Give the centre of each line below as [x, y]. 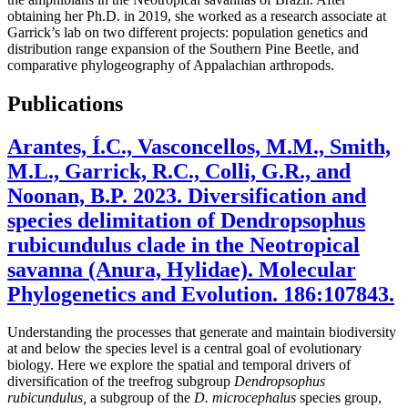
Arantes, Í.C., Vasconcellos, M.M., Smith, [199, 146]
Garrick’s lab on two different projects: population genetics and [188, 32]
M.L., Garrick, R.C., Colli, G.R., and [179, 171]
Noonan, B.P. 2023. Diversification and [187, 195]
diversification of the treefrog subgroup [121, 382]
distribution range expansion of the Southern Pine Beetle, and [183, 48]
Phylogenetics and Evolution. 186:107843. [201, 294]
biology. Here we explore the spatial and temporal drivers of [179, 365]
